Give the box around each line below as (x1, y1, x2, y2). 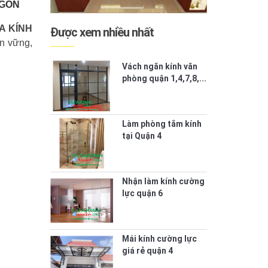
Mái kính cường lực (121, 234, 197, 244)
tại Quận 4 (121, 131, 162, 141)
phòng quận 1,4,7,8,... (121, 74, 206, 84)
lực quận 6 (121, 188, 163, 199)
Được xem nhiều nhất (50, 25, 154, 40)
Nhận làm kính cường (121, 176, 205, 187)
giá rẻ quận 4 (121, 246, 173, 256)
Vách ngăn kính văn (121, 62, 197, 72)
